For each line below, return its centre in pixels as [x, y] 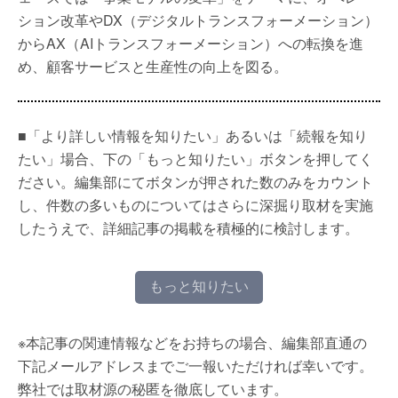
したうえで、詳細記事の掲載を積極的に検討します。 [188, 228]
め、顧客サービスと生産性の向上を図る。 [153, 66]
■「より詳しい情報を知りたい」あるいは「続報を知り [193, 135]
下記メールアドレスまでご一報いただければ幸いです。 [195, 366]
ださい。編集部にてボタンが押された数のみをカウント [195, 182]
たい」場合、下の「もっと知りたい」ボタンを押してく [195, 159]
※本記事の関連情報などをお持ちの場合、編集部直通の [192, 342]
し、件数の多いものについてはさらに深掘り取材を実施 [195, 205]
